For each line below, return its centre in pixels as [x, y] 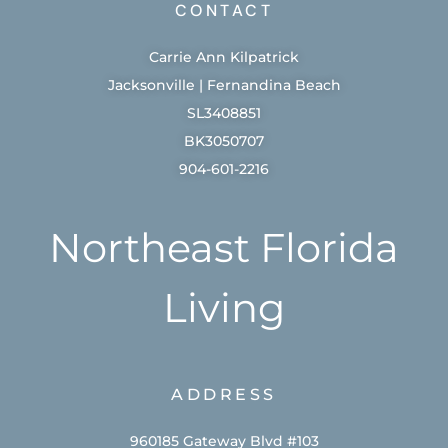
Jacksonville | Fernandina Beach [224, 85]
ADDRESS [224, 394]
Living [224, 307]
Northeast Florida [224, 247]
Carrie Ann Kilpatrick [224, 57]
